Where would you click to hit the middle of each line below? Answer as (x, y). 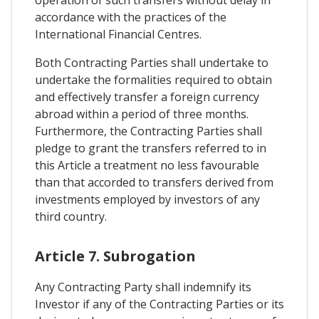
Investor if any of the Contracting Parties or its (159, 304)
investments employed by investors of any (147, 199)
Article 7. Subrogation (115, 256)
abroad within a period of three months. (142, 114)
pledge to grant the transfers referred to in (151, 148)
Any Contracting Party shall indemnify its (143, 287)
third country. (71, 216)
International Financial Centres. (118, 34)
